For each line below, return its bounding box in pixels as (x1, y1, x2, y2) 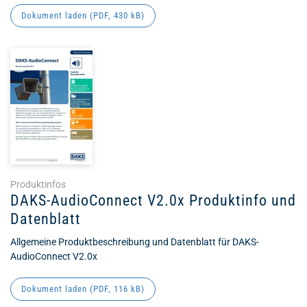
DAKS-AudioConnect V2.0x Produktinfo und (10, 192, 296, 209)
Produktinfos (10, 179, 66, 190)
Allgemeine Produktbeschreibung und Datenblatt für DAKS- (10, 236, 259, 247)
